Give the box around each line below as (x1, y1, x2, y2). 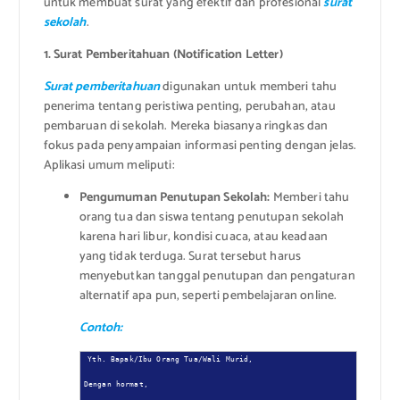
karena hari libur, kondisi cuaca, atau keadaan (79, 227, 328, 248)
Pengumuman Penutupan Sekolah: (79, 187, 271, 209)
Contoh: (79, 318, 123, 339)
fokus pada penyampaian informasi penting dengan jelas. (43, 136, 357, 157)
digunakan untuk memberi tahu (160, 77, 337, 98)
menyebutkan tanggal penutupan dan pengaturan (79, 266, 355, 287)
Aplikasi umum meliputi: (43, 155, 175, 177)
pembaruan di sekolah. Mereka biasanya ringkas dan (43, 116, 329, 137)
